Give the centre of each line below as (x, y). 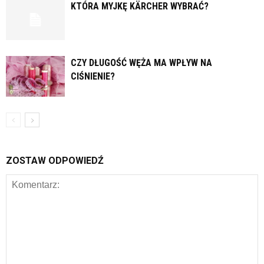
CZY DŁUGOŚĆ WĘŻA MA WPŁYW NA (141, 63)
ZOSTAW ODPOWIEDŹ (55, 161)
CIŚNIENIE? (93, 77)
